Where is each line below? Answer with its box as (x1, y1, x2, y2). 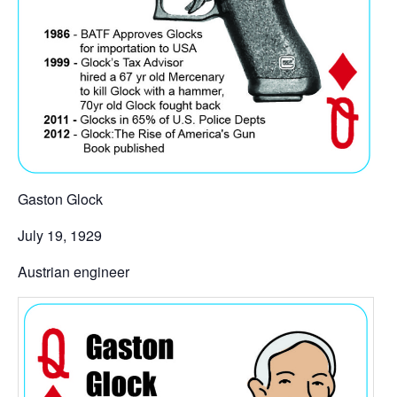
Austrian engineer (18, 261, 129, 282)
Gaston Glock (18, 188, 103, 209)
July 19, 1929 (18, 224, 102, 245)
